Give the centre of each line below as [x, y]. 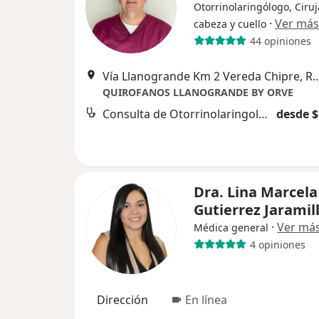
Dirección [122, 300]
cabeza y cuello [230, 24]
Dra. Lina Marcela [256, 192]
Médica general [231, 228]
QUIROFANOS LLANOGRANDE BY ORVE [198, 92]
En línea [206, 300]
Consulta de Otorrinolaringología [263, 114]
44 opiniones [280, 41]
